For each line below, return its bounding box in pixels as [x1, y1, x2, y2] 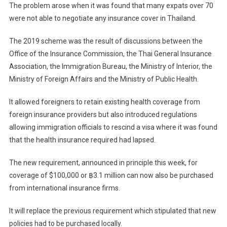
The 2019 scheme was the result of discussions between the [9, 37, 203, 46]
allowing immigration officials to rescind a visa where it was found [9, 123, 217, 132]
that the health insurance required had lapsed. [9, 136, 156, 144]
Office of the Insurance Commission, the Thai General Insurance [9, 50, 212, 58]
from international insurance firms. [9, 184, 120, 193]
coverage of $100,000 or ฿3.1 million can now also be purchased [9, 171, 213, 180]
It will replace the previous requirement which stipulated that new [9, 207, 216, 215]
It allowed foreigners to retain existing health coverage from [9, 98, 200, 106]
